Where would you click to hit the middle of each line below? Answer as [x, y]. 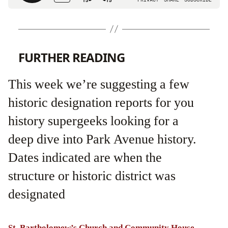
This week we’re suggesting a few [99, 84]
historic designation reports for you [101, 103]
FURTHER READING [72, 57]
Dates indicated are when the [85, 158]
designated [37, 194]
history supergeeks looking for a [93, 121]
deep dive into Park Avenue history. [102, 139]
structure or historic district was [92, 176]
